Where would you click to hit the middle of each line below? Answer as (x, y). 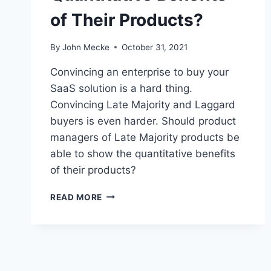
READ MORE (77, 197)
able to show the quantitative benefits (143, 153)
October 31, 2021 (155, 47)
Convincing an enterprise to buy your (139, 72)
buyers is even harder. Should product (143, 121)
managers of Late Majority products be (145, 137)
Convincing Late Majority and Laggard (143, 104)
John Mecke (86, 47)
